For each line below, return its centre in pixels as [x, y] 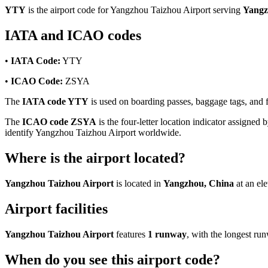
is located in [138, 183]
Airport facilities [56, 208]
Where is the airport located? [95, 158]
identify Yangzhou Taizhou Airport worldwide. [93, 133]
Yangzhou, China [199, 183]
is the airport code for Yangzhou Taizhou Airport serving [134, 10]
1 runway [167, 234]
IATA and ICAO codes [73, 36]
